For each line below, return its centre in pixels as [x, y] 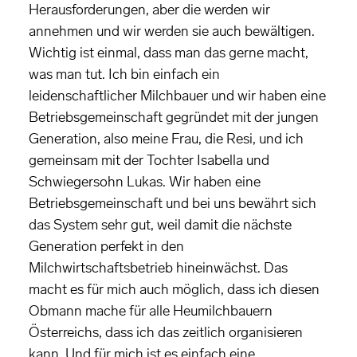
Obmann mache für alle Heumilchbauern [151, 311]
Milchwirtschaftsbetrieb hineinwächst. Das [158, 268]
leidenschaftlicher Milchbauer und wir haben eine [177, 96]
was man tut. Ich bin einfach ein [124, 75]
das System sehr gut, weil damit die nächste [160, 225]
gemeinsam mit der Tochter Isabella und [149, 161]
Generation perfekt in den [106, 247]
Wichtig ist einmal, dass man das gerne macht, [169, 53]
